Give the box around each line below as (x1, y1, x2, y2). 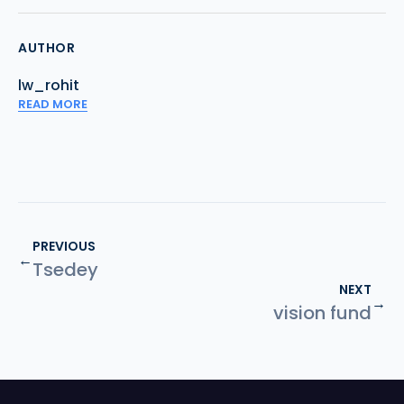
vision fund (273, 300, 372, 326)
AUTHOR (18, 39, 75, 57)
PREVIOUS (32, 237, 96, 255)
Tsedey (32, 257, 98, 282)
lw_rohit (18, 75, 79, 96)
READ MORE (18, 96, 87, 113)
